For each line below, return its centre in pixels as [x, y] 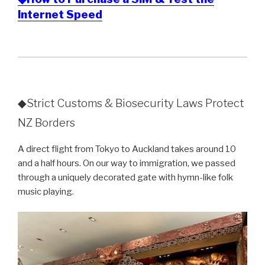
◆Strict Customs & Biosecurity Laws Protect [131, 103]
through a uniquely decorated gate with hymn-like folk [125, 177]
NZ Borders [46, 122]
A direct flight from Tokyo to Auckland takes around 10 [127, 149]
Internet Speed [60, 14]
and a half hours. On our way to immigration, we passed [127, 163]
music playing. [46, 191]
